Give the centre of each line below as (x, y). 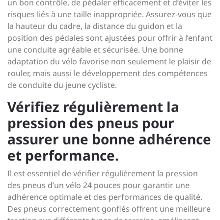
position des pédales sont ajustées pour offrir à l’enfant (110, 38)
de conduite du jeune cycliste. (62, 85)
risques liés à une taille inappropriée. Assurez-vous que (110, 14)
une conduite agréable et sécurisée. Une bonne (95, 50)
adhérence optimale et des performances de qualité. (105, 197)
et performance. (63, 155)
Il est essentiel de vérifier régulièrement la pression (103, 173)
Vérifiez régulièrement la (93, 107)
